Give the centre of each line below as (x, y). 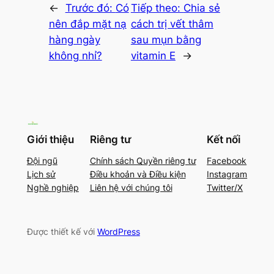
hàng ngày (74, 39)
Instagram (227, 174)
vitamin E (153, 55)
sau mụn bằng (166, 39)
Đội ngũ (42, 160)
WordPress (118, 232)
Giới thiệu (50, 139)
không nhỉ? (75, 55)
